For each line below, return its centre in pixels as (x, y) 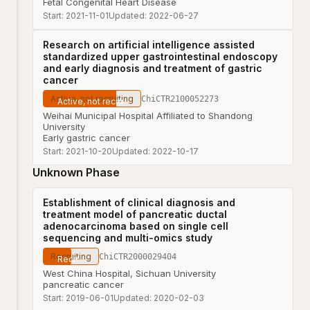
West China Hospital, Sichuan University (129, 273)
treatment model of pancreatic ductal (135, 214)
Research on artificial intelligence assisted (149, 45)
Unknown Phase (76, 172)
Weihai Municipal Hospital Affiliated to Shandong (148, 116)
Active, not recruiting (92, 99)
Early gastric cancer (86, 138)
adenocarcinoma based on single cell (136, 226)
